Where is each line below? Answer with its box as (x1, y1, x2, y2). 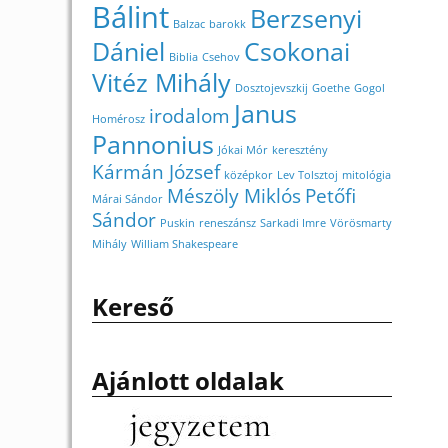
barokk (209, 17, 246, 32)
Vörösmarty (330, 216, 392, 231)
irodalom (149, 103, 230, 130)
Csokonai (244, 35, 350, 69)
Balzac (173, 17, 205, 32)
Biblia (169, 50, 198, 65)
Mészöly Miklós (167, 183, 301, 210)
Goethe (312, 81, 350, 96)
